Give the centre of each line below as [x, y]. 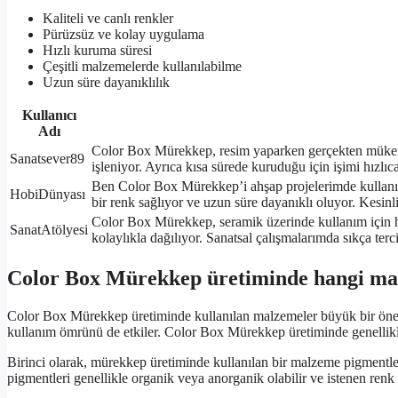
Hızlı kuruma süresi [97, 50]
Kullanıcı [49, 115]
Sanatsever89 [47, 158]
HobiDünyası [48, 194]
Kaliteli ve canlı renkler [108, 18]
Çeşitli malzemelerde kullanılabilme [142, 66]
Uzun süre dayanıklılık [106, 82]
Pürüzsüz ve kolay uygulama [123, 34]
